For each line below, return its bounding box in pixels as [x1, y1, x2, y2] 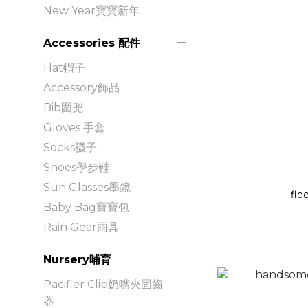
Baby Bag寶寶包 [43, 200, 129, 214]
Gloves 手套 [43, 120, 105, 134]
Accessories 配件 [43, 36, 140, 49]
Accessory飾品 [43, 80, 120, 94]
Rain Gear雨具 [43, 220, 119, 234]
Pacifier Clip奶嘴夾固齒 [43, 277, 163, 291]
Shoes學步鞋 [43, 160, 109, 174]
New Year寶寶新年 [43, 3, 140, 17]
